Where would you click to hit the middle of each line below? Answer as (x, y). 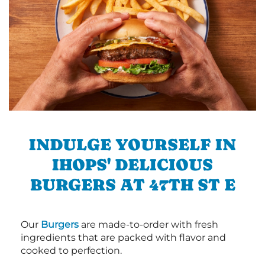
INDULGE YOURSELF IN (132, 144)
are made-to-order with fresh (148, 224)
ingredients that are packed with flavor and (123, 237)
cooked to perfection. (71, 250)
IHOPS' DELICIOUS (132, 164)
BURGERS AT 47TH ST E (132, 184)
